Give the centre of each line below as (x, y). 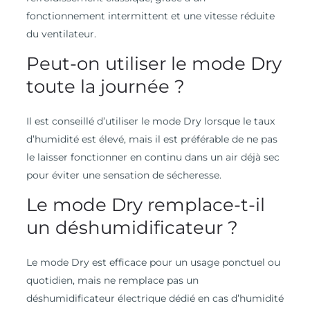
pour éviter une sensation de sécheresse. (124, 175)
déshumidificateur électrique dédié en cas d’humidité (155, 298)
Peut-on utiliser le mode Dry (154, 63)
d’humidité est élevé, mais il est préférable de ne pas (152, 139)
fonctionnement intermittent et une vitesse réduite (150, 16)
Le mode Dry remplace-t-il (145, 204)
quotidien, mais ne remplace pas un (112, 280)
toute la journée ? (105, 86)
